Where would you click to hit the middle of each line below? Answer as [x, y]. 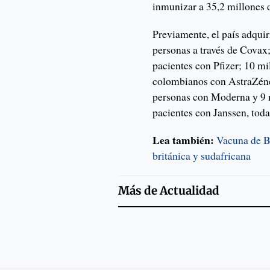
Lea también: [185, 140]
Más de [139, 191]
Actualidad [189, 191]
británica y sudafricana [202, 156]
